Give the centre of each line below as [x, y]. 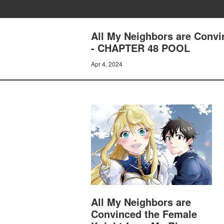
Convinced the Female [144, 214]
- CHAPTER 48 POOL [140, 48]
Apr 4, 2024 [107, 64]
